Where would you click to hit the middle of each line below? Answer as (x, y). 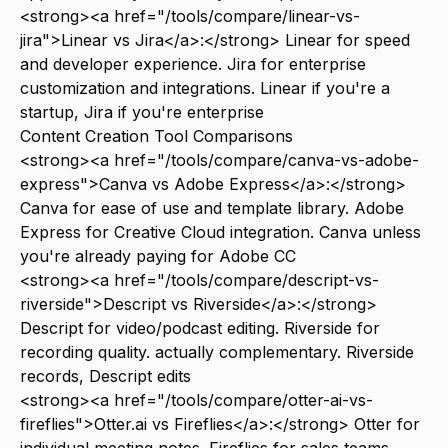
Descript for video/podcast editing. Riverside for (200, 328)
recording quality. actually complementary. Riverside (217, 352)
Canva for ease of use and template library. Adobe (212, 208)
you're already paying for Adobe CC (158, 256)
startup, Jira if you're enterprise (142, 112)
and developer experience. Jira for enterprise (193, 64)
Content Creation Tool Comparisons (156, 136)
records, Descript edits (105, 376)
